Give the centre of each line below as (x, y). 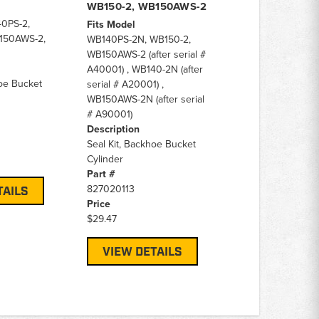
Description (113, 129)
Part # (101, 173)
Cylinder (105, 158)
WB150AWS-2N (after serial (145, 99)
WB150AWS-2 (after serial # (146, 54)
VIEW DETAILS (142, 252)
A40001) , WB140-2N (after (145, 69)
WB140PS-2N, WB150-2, (138, 39)
